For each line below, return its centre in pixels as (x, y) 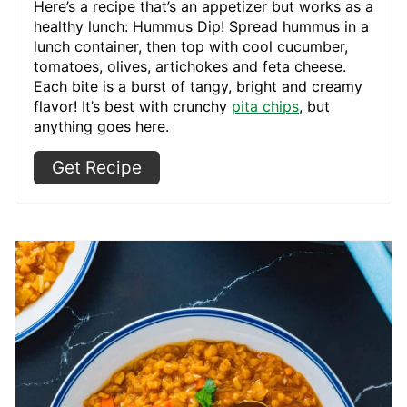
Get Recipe (97, 168)
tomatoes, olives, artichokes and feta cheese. (190, 67)
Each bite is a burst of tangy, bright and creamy (198, 87)
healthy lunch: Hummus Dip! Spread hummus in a (201, 27)
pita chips (265, 107)
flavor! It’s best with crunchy (133, 107)
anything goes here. (104, 127)
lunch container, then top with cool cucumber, (191, 47)
